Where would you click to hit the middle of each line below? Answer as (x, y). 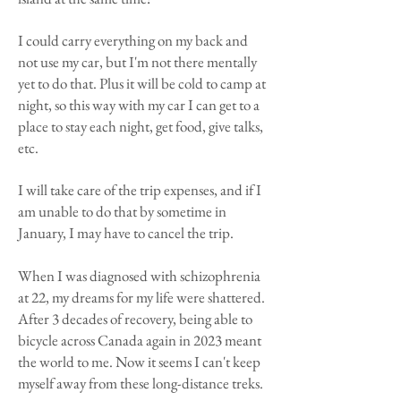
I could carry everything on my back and (133, 40)
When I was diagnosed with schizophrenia (139, 276)
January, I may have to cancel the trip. (126, 233)
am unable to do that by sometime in (122, 211)
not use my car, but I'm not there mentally (137, 62)
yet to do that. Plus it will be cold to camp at (142, 83)
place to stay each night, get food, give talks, (141, 126)
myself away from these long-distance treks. (141, 383)
